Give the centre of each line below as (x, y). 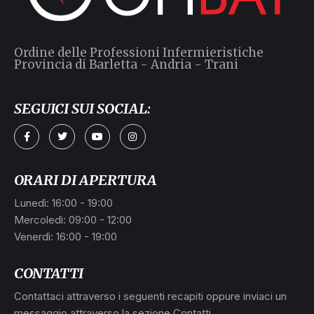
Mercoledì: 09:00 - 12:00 (73, 220)
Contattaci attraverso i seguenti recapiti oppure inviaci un (150, 296)
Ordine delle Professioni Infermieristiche (139, 53)
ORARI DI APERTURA (85, 180)
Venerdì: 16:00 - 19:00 (66, 237)
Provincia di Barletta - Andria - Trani (126, 65)
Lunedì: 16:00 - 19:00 (63, 203)
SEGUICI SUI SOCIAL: (82, 109)
